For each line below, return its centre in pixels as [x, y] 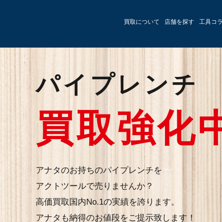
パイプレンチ [117, 84]
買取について [142, 22]
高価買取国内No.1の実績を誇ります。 [108, 202]
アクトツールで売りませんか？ [95, 186]
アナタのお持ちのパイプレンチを [99, 170]
